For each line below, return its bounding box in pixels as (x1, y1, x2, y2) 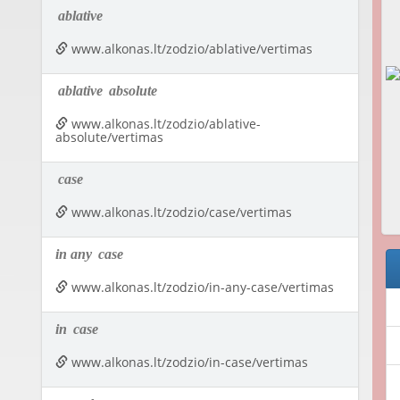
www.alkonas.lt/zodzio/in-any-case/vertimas (67, 279, 334, 296)
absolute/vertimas (54, 129, 163, 146)
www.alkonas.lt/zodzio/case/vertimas (67, 204, 292, 221)
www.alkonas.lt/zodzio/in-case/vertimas (67, 354, 308, 371)
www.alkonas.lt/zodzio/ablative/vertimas (67, 40, 312, 58)
